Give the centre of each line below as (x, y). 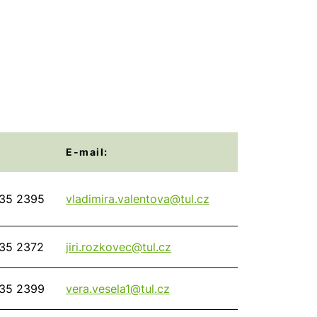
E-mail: (87, 152)
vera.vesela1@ (103, 289)
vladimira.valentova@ (123, 199)
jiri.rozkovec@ (104, 247)
